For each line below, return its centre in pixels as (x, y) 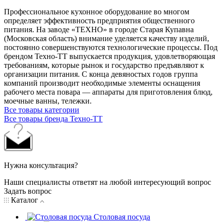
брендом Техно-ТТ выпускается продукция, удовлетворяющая (110, 56)
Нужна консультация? (41, 165)
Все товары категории (42, 110)
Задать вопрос (28, 191)
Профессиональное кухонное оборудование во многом (97, 11)
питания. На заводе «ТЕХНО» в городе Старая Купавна (99, 29)
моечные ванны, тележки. (48, 101)
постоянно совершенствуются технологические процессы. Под (111, 47)
